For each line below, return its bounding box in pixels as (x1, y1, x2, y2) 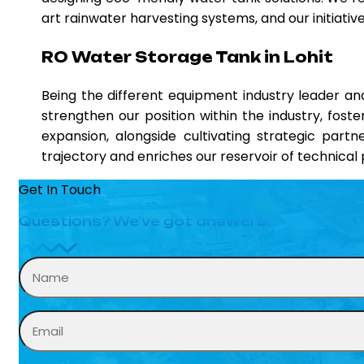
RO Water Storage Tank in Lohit (41, 47, 333, 66)
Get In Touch (19, 180, 101, 199)
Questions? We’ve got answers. (19, 212, 270, 229)
